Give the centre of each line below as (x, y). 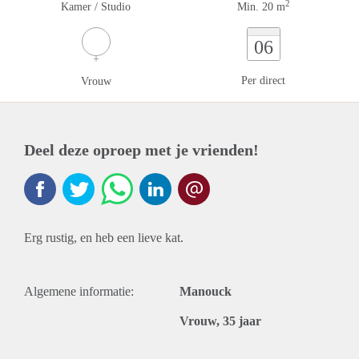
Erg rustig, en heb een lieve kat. (104, 238)
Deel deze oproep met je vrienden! (141, 150)
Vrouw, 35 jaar (220, 321)
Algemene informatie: (79, 291)
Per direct (263, 81)
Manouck (206, 291)
